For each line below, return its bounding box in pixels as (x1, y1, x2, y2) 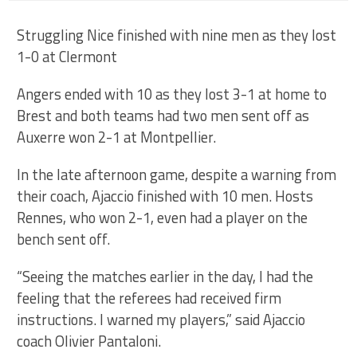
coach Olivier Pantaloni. (17, 330, 162, 353)
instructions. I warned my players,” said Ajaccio (17, 308, 306, 331)
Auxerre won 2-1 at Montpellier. (17, 126, 217, 149)
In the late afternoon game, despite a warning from (17, 163, 337, 186)
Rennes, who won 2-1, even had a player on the (17, 206, 308, 229)
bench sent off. (17, 228, 111, 251)
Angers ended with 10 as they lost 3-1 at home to (17, 83, 328, 106)
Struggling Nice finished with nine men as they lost (17, 24, 337, 47)
